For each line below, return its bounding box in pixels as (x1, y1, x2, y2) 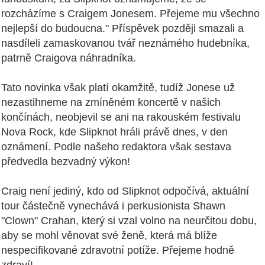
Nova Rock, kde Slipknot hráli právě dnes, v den (1, 126, 228, 138)
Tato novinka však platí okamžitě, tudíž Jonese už (1, 82, 235, 94)
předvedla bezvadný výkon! (1, 156, 130, 168)
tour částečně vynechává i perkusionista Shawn (1, 200, 225, 212)
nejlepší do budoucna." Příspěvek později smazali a (1, 22, 244, 35)
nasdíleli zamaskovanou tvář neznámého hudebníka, (1, 37, 250, 50)
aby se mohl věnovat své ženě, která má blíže (1, 230, 217, 242)
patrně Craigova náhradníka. (1, 52, 136, 64)
